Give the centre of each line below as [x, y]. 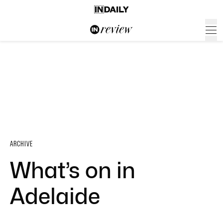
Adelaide [55, 196]
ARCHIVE [21, 144]
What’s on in [73, 170]
